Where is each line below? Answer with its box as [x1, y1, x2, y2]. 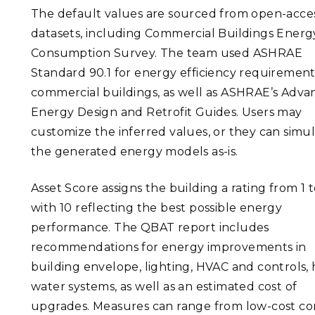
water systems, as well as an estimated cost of [31, 280, 297, 293]
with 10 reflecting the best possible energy [31, 201, 283, 214]
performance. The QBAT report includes [31, 221, 269, 234]
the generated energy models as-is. [31, 145, 238, 158]
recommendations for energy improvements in [31, 240, 307, 254]
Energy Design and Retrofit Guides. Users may [31, 105, 302, 119]
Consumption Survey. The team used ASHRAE [31, 46, 302, 60]
